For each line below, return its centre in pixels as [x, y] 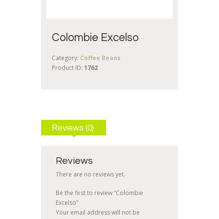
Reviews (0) [73, 128]
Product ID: [68, 67]
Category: [66, 58]
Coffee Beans [100, 58]
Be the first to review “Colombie [99, 193]
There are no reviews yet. [90, 175]
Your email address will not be [98, 213]
